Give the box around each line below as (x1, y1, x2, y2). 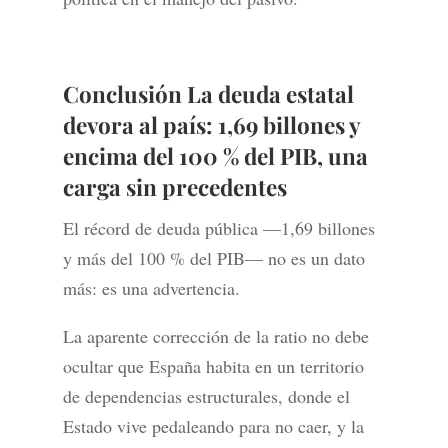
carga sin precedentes (62, 172, 287, 203)
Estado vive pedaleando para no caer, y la (62, 414, 364, 439)
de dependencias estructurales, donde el (62, 384, 350, 409)
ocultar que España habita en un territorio (62, 354, 364, 379)
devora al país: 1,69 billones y (62, 110, 360, 141)
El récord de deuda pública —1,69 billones (62, 216, 375, 241)
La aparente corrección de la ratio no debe (62, 324, 369, 349)
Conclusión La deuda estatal (62, 79, 354, 110)
